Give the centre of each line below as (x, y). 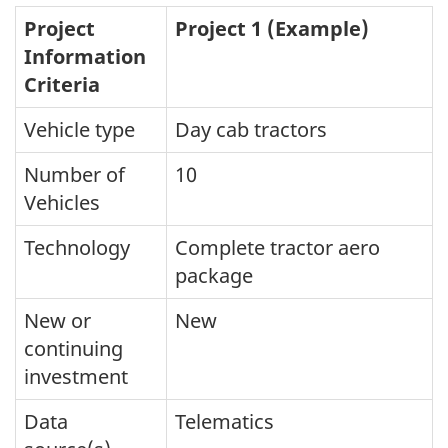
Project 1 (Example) (272, 29)
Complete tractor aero (277, 248)
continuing (73, 349)
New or (57, 321)
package (214, 276)
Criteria (62, 85)
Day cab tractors (251, 130)
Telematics (224, 422)
